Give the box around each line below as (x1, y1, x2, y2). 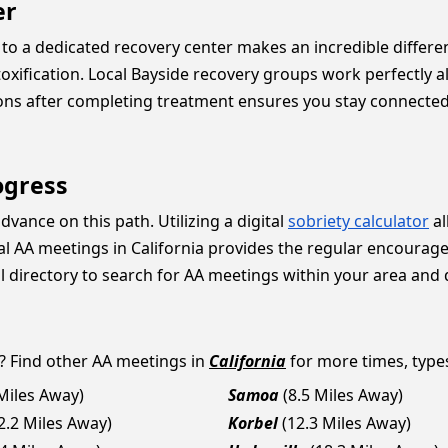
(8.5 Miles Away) (283, 384, 403, 406)
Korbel (228, 412, 278, 434)
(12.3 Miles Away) (282, 412, 411, 434)
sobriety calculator (288, 210, 429, 232)
